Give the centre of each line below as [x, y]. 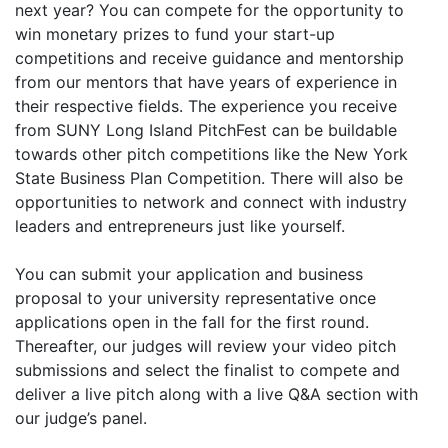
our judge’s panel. [85, 418]
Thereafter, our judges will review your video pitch [205, 346]
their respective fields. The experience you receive [206, 106]
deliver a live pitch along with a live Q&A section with [216, 394]
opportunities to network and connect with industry [211, 202]
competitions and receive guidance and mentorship [209, 58]
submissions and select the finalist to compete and [207, 370]
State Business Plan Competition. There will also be [209, 178]
